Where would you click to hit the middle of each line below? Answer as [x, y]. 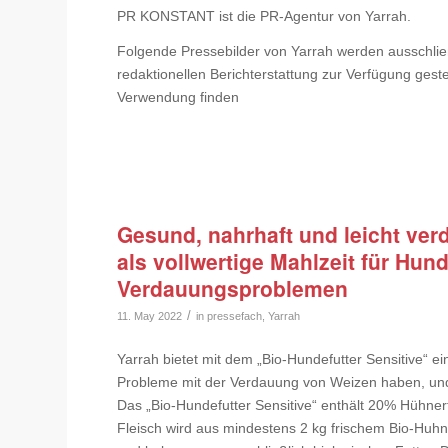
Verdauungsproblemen [233, 288]
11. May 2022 [150, 316]
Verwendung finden [178, 97]
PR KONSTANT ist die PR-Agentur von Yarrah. [264, 16]
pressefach [235, 316]
